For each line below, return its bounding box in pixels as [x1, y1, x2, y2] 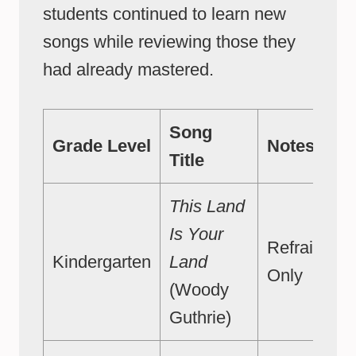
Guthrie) [169, 308, 231, 328]
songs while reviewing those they [43, 32, 296, 52]
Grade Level [52, 136, 151, 157]
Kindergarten [52, 252, 151, 273]
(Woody [169, 280, 229, 300]
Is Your [169, 224, 223, 245]
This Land [169, 196, 245, 217]
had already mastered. [43, 60, 214, 80]
